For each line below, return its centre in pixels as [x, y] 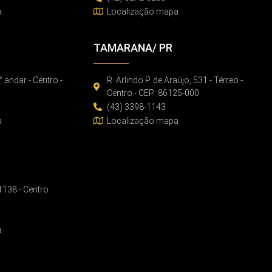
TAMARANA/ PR [133, 47]
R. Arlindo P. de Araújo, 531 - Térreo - [175, 80]
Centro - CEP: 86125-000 [153, 93]
